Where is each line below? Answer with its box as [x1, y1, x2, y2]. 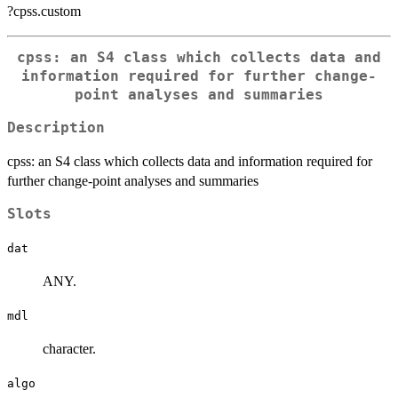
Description [7, 119, 105, 136]
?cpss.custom [7, 4, 81, 20]
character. [43, 340, 96, 356]
